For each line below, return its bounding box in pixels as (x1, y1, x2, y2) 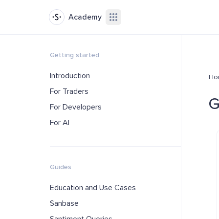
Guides (50, 163, 71, 171)
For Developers (50, 102, 102, 112)
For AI (50, 118, 69, 128)
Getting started (50, 51, 99, 59)
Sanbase (50, 198, 79, 208)
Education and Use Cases (50, 183, 136, 193)
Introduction (50, 71, 90, 81)
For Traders (50, 87, 88, 96)
